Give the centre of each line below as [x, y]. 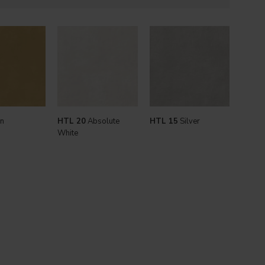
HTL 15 [164, 121]
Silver [189, 121]
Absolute [103, 121]
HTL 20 [72, 121]
